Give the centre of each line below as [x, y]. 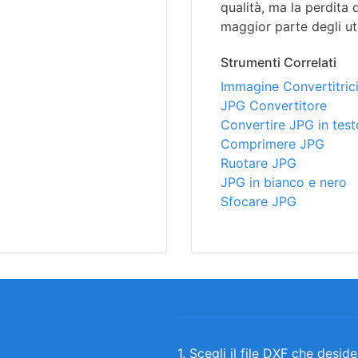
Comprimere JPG [272, 143]
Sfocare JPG [259, 201]
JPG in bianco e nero [284, 182]
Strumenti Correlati [278, 62]
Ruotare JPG [259, 163]
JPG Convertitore [274, 105]
